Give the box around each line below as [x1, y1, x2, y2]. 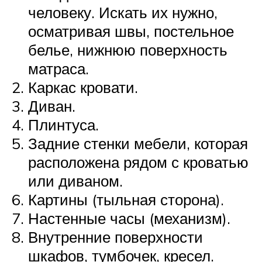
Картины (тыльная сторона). [28, 189, 224, 209]
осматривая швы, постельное [28, 21, 234, 40]
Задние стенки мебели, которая [28, 133, 248, 153]
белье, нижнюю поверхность [28, 40, 227, 59]
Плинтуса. [28, 115, 99, 134]
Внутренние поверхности [28, 227, 203, 246]
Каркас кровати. [28, 77, 138, 96]
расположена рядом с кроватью [28, 152, 249, 171]
